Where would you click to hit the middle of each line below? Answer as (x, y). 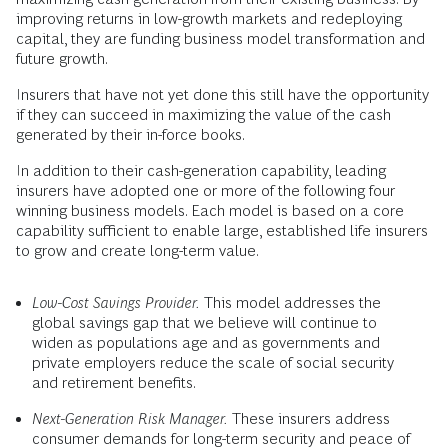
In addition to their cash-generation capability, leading (201, 170)
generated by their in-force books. (130, 134)
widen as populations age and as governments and (206, 342)
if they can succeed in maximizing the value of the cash (203, 114)
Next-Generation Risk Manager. (130, 418)
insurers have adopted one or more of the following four (205, 190)
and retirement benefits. (114, 382)
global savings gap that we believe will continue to (204, 322)
